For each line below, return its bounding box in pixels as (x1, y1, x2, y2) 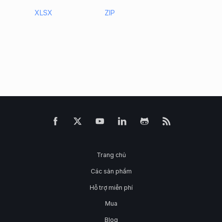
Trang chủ (96, 151, 126, 159)
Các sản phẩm (90, 167, 132, 175)
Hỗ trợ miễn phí (89, 183, 133, 191)
